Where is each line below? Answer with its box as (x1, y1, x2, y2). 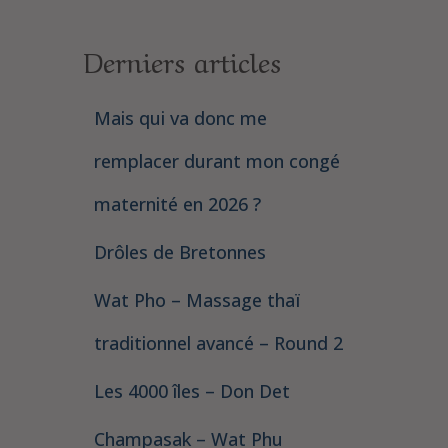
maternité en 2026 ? (93, 192, 261, 216)
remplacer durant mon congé (93, 149, 340, 173)
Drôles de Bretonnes (93, 240, 266, 264)
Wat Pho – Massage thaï (93, 288, 300, 312)
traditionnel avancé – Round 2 (93, 331, 343, 355)
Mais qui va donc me (93, 106, 267, 130)
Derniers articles (83, 40, 281, 80)
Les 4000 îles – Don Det (93, 379, 290, 403)
